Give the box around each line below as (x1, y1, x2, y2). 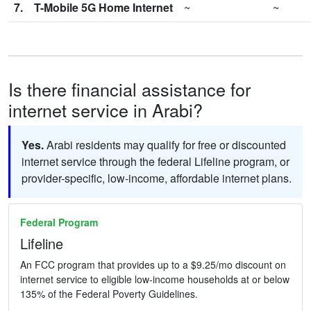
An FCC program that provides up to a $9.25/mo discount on (20, 258, 286, 272)
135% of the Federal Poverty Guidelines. (20, 287, 198, 301)
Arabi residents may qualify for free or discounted (44, 137, 286, 153)
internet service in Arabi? (8, 97, 203, 123)
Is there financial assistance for (8, 76, 251, 102)
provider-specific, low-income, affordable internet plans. (22, 170, 292, 187)
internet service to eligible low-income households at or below (20, 272, 289, 287)
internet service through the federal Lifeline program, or (22, 153, 289, 170)
